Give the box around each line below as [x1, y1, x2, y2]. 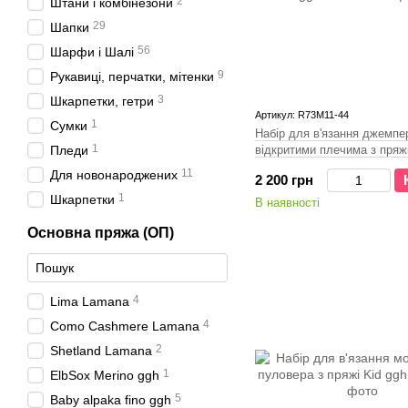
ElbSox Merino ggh [50, 368, 159, 382]
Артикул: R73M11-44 [255, 109, 349, 120]
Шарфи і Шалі [50, 45, 134, 59]
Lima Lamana [50, 294, 129, 309]
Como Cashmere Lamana [50, 319, 199, 333]
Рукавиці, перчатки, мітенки [50, 69, 214, 84]
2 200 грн [255, 172, 313, 188]
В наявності [255, 196, 320, 209]
